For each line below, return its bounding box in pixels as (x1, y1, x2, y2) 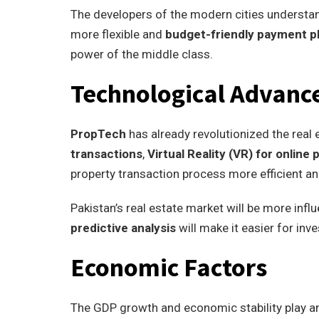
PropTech (70, 127, 126, 141)
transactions (70, 147, 142, 161)
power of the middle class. (70, 47, 213, 61)
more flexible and (70, 27, 165, 41)
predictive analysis (70, 221, 176, 235)
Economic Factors (70, 251, 267, 283)
